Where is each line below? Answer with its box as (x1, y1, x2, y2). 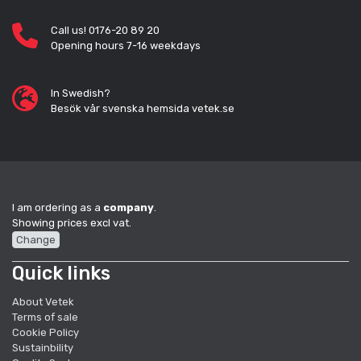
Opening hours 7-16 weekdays (51, 39, 201, 52)
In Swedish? (51, 87, 110, 100)
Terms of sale (12, 310, 78, 323)
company (103, 201, 154, 214)
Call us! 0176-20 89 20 (51, 24, 160, 37)
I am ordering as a (12, 201, 103, 214)
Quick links (12, 261, 110, 284)
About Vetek (12, 295, 74, 308)
